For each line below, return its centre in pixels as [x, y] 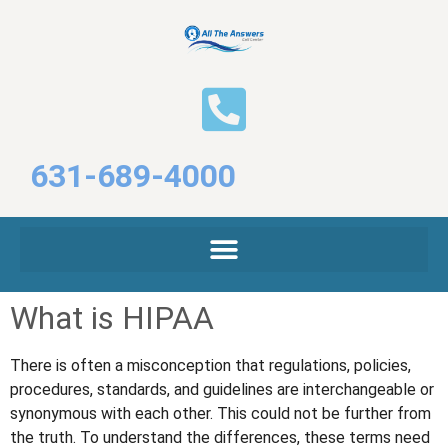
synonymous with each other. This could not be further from [220, 414]
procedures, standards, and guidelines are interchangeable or [222, 390]
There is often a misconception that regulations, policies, [210, 366]
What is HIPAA [112, 318]
